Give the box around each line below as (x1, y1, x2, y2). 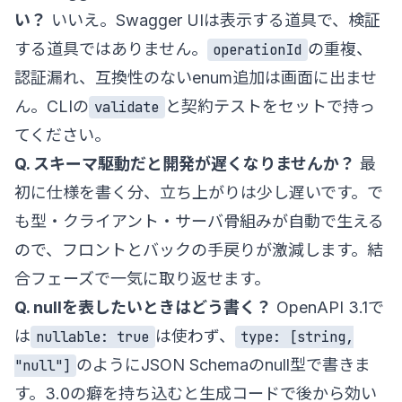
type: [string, (240, 327, 354, 346)
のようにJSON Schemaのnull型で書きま (76, 354, 371, 374)
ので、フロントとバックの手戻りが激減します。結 (14, 240, 383, 259)
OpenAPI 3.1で (272, 297, 384, 317)
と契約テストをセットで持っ (164, 96, 375, 116)
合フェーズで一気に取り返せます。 (14, 268, 270, 288)
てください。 (14, 125, 110, 144)
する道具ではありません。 (14, 39, 207, 58)
